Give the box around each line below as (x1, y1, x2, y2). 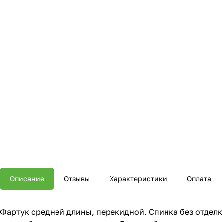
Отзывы (64, 174, 90, 183)
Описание (10, 174, 44, 183)
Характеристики (110, 174, 167, 183)
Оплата (187, 174, 211, 183)
